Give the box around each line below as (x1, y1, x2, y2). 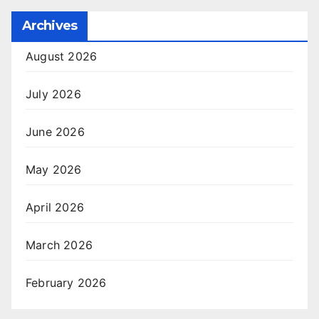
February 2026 (26, 276, 107, 290)
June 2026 (26, 125, 85, 139)
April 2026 (26, 200, 84, 214)
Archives (22, 18, 77, 33)
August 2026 (26, 49, 98, 63)
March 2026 (26, 238, 93, 252)
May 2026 (26, 162, 82, 177)
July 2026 (26, 87, 81, 101)
